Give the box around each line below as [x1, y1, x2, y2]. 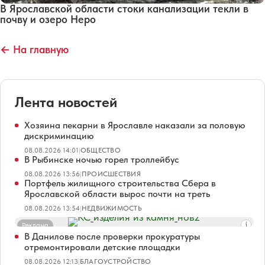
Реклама [22, 221, 49, 230]
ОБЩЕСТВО [80, 146, 121, 154]
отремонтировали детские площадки [24, 241, 180, 253]
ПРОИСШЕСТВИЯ [82, 169, 141, 178]
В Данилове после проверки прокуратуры [24, 230, 200, 242]
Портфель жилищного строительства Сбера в [24, 177, 216, 189]
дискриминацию [24, 130, 94, 141]
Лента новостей [15, 93, 117, 111]
